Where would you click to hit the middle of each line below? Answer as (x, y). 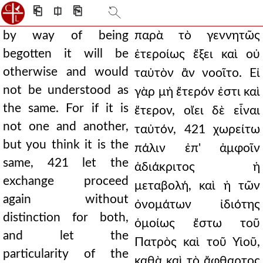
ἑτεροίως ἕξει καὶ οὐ (197, 54)
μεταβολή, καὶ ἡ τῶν (197, 186)
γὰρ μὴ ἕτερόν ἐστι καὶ (197, 92)
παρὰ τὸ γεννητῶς (197, 36)
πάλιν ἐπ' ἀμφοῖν (197, 148)
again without (66, 199)
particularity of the (66, 254)
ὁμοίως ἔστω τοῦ (197, 223)
